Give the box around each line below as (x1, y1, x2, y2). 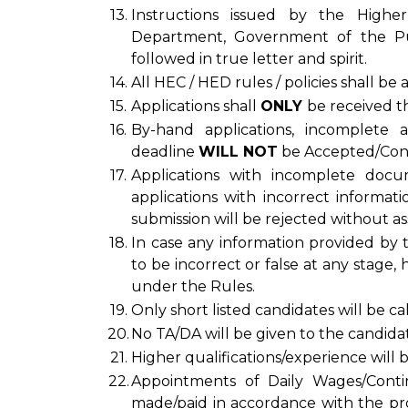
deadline (131, 143, 199, 160)
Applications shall (131, 97, 260, 115)
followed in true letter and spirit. (131, 50, 367, 67)
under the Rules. (131, 278, 255, 295)
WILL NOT (199, 143, 278, 160)
